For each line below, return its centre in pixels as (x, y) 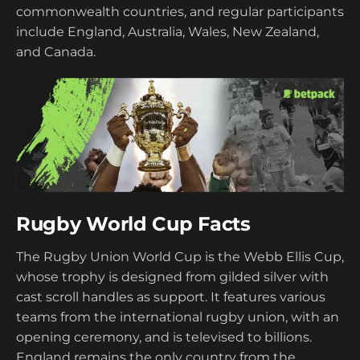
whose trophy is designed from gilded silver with (172, 277)
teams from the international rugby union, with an (178, 317)
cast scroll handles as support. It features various (171, 297)
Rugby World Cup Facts (133, 224)
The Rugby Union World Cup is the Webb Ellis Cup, (180, 257)
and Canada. (56, 52)
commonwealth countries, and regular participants (180, 12)
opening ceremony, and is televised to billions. (164, 337)
